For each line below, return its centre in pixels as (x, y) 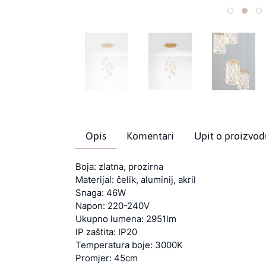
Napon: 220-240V (113, 206)
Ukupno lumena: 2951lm (126, 219)
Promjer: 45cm (107, 258)
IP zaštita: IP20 (106, 232)
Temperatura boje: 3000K (129, 245)
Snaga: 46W (101, 193)
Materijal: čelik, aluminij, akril (136, 180)
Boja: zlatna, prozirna (119, 167)
